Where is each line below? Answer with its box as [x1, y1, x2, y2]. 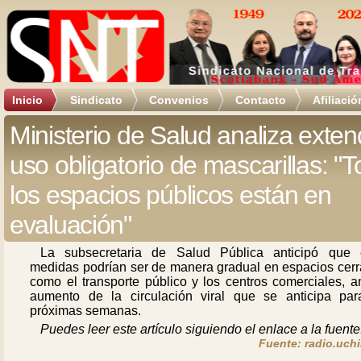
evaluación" [10, 210, 131, 239]
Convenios [149, 93, 209, 106]
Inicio [12, 93, 43, 106]
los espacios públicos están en [10, 180, 331, 210]
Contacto [235, 93, 286, 106]
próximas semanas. [30, 304, 142, 317]
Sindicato [70, 93, 122, 106]
